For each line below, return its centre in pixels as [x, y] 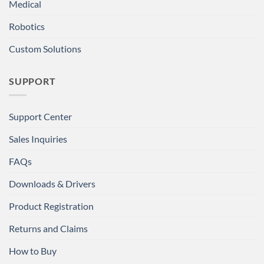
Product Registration [51, 206]
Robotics [27, 26]
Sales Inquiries [38, 139]
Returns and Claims [48, 229]
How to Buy [33, 251]
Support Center [40, 117]
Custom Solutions [45, 48]
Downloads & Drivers [52, 184]
